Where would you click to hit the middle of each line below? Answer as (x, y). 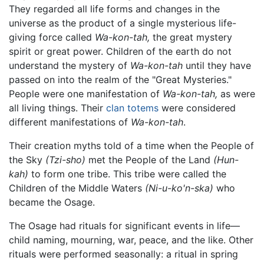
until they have (217, 66)
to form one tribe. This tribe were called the (127, 174)
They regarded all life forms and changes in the (114, 9)
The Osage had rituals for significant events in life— (124, 226)
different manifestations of (70, 122)
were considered (197, 108)
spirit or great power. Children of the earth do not (120, 52)
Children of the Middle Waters (77, 188)
